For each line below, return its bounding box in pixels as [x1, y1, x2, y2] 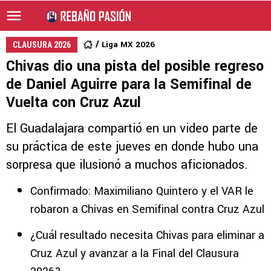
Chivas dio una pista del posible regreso [6, 56, 264, 76]
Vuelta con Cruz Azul [6, 93, 141, 113]
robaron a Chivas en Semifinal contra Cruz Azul [30, 201, 264, 217]
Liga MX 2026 [102, 39, 155, 50]
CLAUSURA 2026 [13, 40, 71, 50]
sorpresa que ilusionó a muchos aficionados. [6, 156, 248, 174]
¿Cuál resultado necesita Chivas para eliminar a [30, 227, 264, 243]
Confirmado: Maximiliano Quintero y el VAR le [30, 183, 253, 199]
